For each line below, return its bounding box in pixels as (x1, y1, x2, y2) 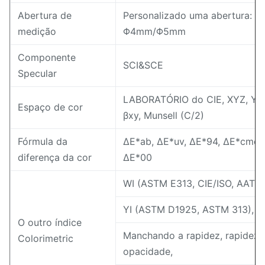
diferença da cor (18, 151, 92, 163)
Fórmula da (18, 135, 67, 147)
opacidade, (123, 245, 173, 257)
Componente (18, 51, 76, 63)
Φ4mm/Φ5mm (123, 25, 186, 37)
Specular (18, 67, 57, 79)
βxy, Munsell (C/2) (123, 109, 204, 121)
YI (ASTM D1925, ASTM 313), (123, 203, 254, 215)
